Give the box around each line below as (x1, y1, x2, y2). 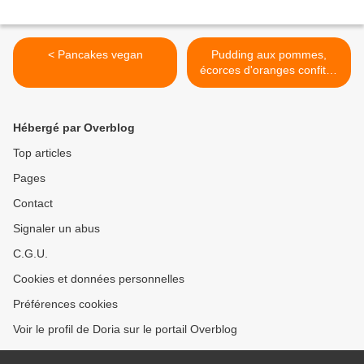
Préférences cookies (13, 297, 118, 311)
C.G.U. (13, 247, 48, 261)
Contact (13, 197, 53, 210)
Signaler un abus (13, 222, 100, 236)
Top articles (13, 146, 71, 160)
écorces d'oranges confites (200, 63, 338, 77)
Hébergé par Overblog (13, 121, 135, 135)
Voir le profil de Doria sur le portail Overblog (13, 323, 237, 336)
